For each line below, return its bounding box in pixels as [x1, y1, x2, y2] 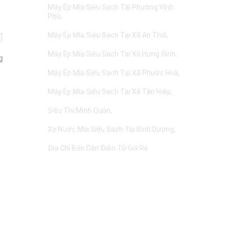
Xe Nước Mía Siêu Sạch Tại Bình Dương [48, 125, 174, 133]
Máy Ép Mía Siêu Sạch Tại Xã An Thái [48, 31, 167, 39]
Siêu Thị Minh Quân [48, 106, 110, 115]
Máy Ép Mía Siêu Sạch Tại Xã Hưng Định [48, 50, 176, 58]
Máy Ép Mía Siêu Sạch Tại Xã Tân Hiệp [48, 88, 171, 96]
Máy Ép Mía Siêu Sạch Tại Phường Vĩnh [48, 3, 174, 11]
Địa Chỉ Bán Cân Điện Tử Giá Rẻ [48, 144, 148, 152]
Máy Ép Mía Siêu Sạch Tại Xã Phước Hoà [48, 69, 178, 77]
